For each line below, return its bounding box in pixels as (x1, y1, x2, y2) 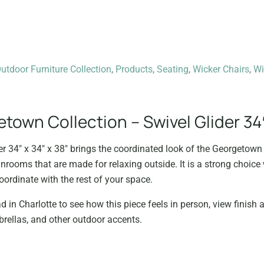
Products (115, 64, 153, 75)
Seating (157, 64, 189, 75)
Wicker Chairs (193, 64, 249, 75)
